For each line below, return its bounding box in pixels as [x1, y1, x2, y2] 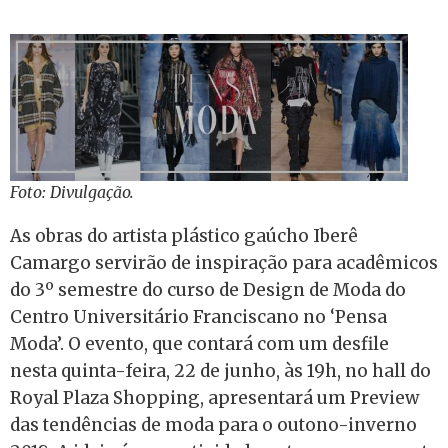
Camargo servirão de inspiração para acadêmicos [10, 252, 438, 275]
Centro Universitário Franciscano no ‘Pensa [10, 306, 387, 329]
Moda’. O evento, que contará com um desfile [10, 333, 389, 356]
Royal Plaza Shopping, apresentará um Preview [10, 387, 419, 410]
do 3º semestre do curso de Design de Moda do [10, 279, 406, 302]
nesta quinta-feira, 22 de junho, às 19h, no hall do [10, 360, 431, 383]
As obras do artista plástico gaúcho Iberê [10, 225, 358, 248]
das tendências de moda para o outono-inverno [10, 414, 417, 437]
